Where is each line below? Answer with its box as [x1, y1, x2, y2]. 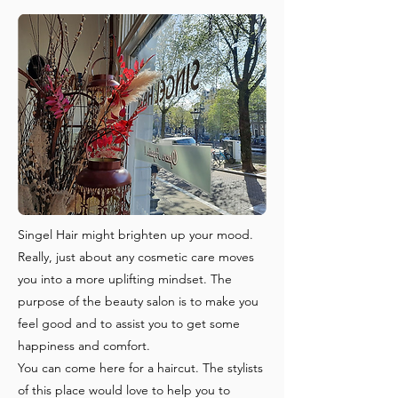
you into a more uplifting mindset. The [18, 271, 232, 287]
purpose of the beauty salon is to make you [18, 293, 259, 309]
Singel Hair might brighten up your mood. [18, 227, 253, 243]
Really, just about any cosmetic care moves [18, 249, 254, 265]
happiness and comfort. [18, 338, 150, 354]
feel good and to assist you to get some [18, 315, 240, 331]
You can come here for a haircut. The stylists [18, 360, 263, 376]
